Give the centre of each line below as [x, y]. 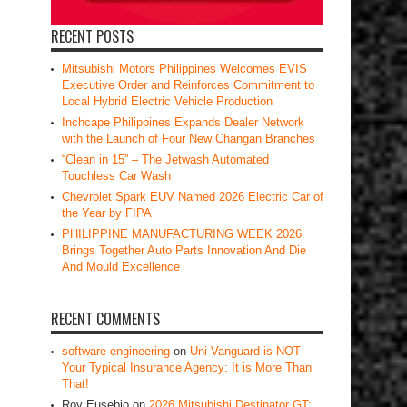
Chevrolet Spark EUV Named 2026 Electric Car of [193, 197]
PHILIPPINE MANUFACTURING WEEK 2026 [182, 234]
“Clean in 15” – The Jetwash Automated [165, 159]
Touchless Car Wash [116, 176]
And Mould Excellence [121, 267]
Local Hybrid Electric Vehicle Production [167, 101]
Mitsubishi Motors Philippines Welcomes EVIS [184, 69]
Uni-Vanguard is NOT [245, 351]
